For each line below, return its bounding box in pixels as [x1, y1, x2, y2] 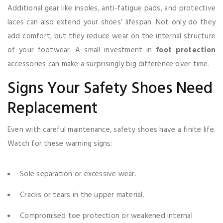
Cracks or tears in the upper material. [20, 189, 144, 201]
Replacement [7, 96, 98, 121]
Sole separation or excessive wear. [20, 168, 136, 180]
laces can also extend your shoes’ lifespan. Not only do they [7, 16, 216, 28]
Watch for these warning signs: [7, 138, 112, 150]
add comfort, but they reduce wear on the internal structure [7, 30, 216, 42]
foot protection [156, 44, 216, 56]
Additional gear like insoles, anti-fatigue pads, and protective [7, 2, 216, 14]
